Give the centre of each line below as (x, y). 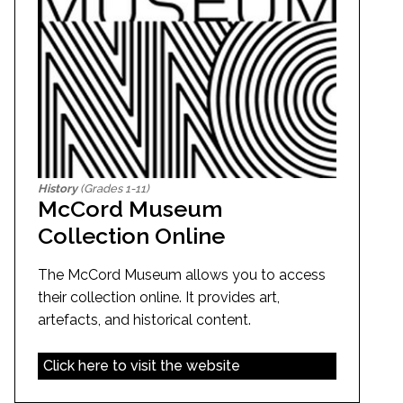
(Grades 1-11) (113, 189)
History (58, 189)
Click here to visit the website (141, 366)
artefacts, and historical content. (144, 320)
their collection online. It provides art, (159, 298)
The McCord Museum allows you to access (182, 275)
